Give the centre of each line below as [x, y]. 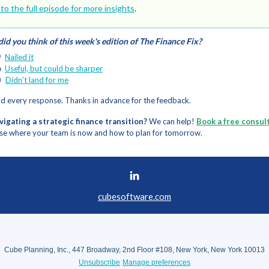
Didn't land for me [37, 80]
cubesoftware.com [134, 196]
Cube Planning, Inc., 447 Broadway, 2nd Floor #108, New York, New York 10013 [134, 250]
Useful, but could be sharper [54, 68]
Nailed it [19, 57]
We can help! [172, 121]
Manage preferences [156, 262]
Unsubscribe [99, 262]
